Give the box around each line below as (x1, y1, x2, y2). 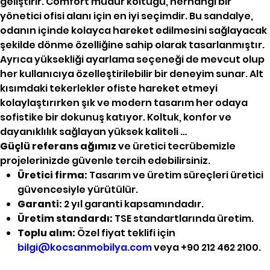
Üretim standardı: (17, 212, 113, 226)
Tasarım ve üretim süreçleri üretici (87, 168, 263, 183)
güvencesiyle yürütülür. (17, 183, 138, 197)
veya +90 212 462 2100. (151, 240, 261, 255)
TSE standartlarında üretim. (112, 212, 254, 226)
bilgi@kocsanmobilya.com (17, 240, 152, 255)
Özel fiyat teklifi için (75, 226, 175, 240)
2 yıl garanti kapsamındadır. (61, 197, 204, 212)
